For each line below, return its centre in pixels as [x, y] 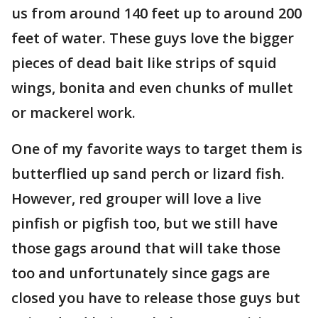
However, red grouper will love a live [136, 198]
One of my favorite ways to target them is [157, 149]
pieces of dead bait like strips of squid [144, 63]
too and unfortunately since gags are [141, 273]
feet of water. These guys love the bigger [153, 38]
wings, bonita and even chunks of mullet [152, 88]
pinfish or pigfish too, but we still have [144, 223]
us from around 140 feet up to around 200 [157, 13]
